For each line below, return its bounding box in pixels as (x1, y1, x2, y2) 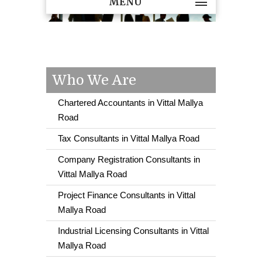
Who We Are (52, 72, 136, 89)
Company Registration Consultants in (58, 154, 200, 165)
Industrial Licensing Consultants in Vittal (58, 226, 209, 236)
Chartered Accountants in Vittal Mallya (58, 98, 203, 108)
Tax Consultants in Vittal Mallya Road (58, 133, 199, 144)
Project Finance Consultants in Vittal (58, 190, 195, 201)
